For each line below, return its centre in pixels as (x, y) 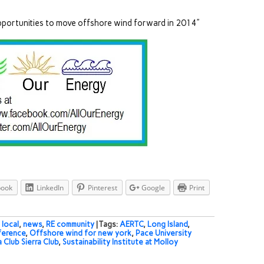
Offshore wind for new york (80, 233)
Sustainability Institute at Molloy (120, 242)
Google (153, 188)
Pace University (164, 233)
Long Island (167, 225)
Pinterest (103, 188)
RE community (70, 225)
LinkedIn (50, 188)
